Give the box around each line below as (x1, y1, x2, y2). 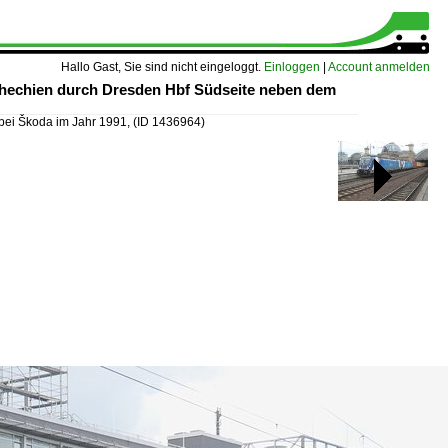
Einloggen (264, 60, 320, 74)
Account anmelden (328, 60, 430, 74)
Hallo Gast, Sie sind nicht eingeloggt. (61, 60, 264, 74)
